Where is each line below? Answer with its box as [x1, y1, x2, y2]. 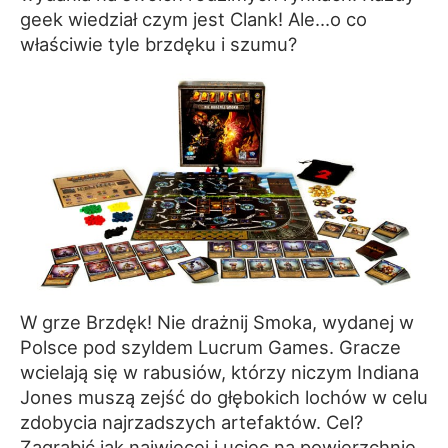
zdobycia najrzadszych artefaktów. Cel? [20, 411, 363, 434]
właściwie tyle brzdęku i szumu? [20, 33, 297, 56]
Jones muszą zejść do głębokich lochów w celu [20, 386, 428, 409]
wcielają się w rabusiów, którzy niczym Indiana [20, 361, 419, 384]
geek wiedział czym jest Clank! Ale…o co [20, 8, 367, 31]
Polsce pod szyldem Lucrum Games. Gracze [20, 336, 401, 359]
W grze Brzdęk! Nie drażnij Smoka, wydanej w [20, 311, 414, 334]
